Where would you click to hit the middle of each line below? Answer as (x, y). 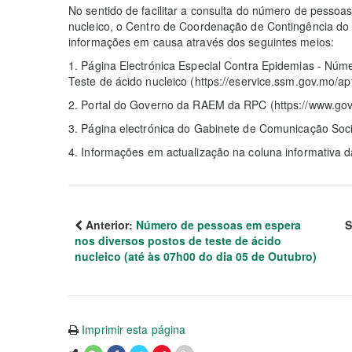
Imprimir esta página (134, 329)
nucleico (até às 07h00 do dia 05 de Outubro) (196, 256)
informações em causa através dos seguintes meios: (201, 42)
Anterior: (109, 225)
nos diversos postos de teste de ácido (178, 240)
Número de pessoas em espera (218, 225)
